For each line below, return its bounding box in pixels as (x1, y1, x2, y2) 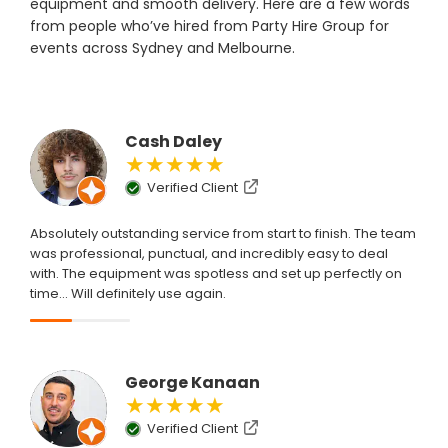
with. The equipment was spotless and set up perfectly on (30, 264, 402, 284)
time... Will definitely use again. (30, 284, 226, 304)
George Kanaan (125, 371, 260, 395)
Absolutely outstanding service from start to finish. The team (30, 224, 416, 244)
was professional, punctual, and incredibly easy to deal (30, 244, 388, 264)
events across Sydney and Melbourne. (30, 38, 295, 59)
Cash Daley (125, 130, 222, 154)
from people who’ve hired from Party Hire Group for (30, 16, 389, 37)
